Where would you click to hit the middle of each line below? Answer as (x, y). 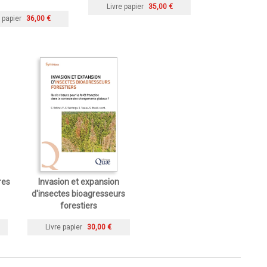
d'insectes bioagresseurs (78, 193)
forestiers (78, 205)
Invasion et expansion (78, 181)
